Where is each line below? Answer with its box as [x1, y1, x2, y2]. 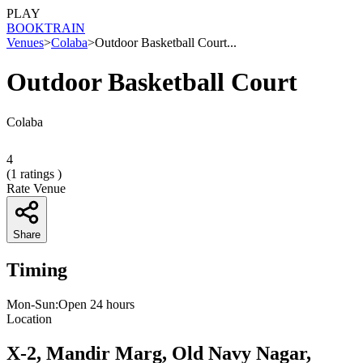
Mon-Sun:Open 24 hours [6, 297, 135, 311]
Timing [6, 258, 67, 280]
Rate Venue [6, 181, 66, 195]
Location [6, 311, 52, 326]
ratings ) [17, 166, 62, 181]
